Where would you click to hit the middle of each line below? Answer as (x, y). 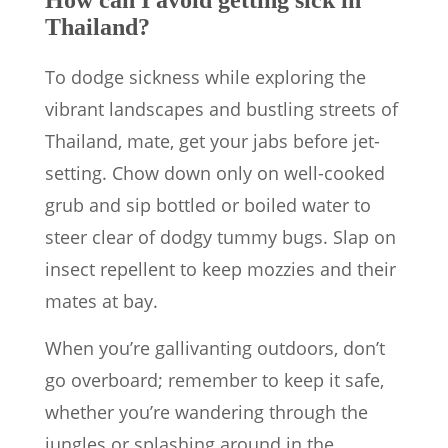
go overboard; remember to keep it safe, (214, 380)
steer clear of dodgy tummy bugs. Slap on (220, 237)
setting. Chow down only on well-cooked (215, 173)
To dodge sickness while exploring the (205, 77)
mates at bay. (101, 301)
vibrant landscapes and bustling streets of (221, 109)
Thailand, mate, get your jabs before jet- (212, 141)
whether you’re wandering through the (206, 412)
